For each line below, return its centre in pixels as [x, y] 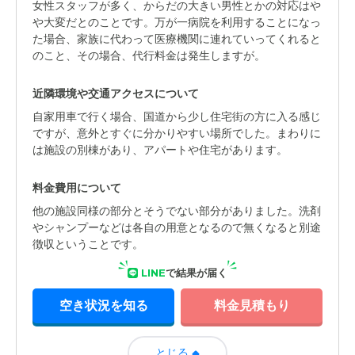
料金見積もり [252, 305]
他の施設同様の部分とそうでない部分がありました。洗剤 [177, 211]
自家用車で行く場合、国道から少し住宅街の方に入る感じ [177, 116]
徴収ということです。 [88, 244]
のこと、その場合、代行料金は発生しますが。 [149, 55]
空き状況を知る [103, 305]
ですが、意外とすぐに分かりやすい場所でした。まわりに [177, 133]
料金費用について [77, 188]
